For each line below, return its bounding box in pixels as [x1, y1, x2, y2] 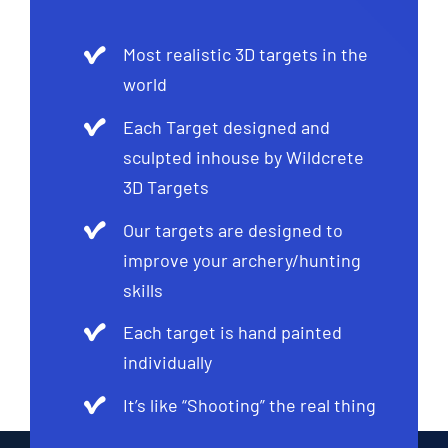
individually [123, 351, 213, 374]
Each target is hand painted [123, 321, 343, 344]
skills [123, 278, 164, 301]
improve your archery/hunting [123, 248, 362, 271]
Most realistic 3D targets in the [123, 43, 369, 66]
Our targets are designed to [123, 218, 344, 241]
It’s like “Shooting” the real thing [123, 393, 377, 416]
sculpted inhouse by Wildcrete [123, 145, 365, 168]
